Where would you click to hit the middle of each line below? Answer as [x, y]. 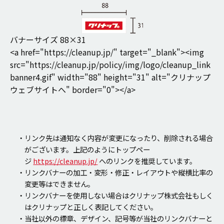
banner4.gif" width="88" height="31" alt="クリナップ [110, 77]
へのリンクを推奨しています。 [147, 161]
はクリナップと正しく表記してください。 [91, 207]
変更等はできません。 [60, 184]
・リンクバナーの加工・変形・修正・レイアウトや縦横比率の [115, 172]
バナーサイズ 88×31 [48, 40]
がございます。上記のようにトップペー [87, 149]
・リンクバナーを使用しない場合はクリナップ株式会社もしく [115, 195]
